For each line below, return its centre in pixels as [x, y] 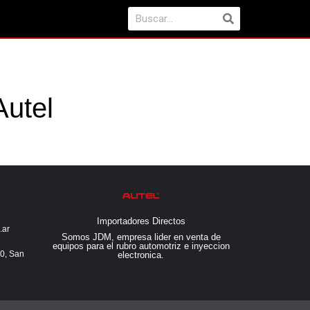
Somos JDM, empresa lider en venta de [141, 237]
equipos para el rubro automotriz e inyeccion [141, 246]
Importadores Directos [141, 221]
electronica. [141, 255]
